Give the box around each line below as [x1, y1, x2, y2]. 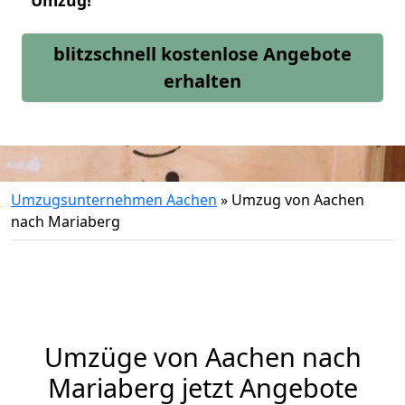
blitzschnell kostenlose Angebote [53, 42, 352, 66]
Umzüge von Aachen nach [43, 339, 362, 374]
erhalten [164, 69, 241, 93]
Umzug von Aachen [231, 190, 364, 210]
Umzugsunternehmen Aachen [11, 190, 217, 210]
